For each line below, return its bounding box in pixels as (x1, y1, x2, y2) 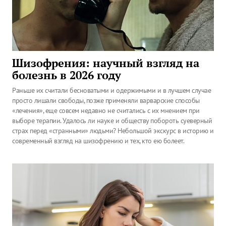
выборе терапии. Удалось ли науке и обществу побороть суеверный (12, 116, 212, 125)
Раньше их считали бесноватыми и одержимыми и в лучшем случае (12, 86, 211, 95)
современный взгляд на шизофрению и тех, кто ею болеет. (12, 136, 184, 145)
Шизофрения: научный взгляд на (12, 56, 199, 70)
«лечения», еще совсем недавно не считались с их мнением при (12, 106, 200, 115)
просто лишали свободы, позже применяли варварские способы (12, 96, 200, 105)
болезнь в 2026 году (12, 68, 121, 82)
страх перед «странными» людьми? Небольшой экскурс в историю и (12, 126, 214, 135)
